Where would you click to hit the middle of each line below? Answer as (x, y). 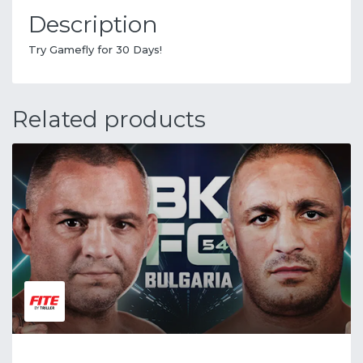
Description (93, 24)
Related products (109, 119)
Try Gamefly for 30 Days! (95, 49)
